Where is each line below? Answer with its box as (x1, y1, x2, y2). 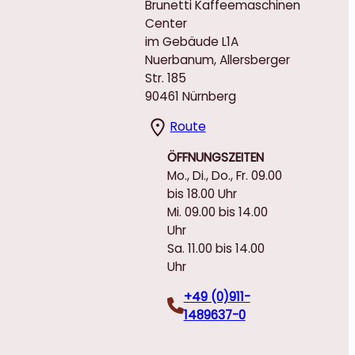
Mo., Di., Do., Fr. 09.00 (166, 166, 282, 184)
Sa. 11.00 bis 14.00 (166, 239, 265, 257)
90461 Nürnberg (144, 87, 236, 105)
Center (144, 14, 187, 32)
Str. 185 (144, 69, 186, 86)
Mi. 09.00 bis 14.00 (166, 203, 268, 220)
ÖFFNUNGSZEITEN (166, 148, 274, 166)
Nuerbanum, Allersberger (144, 51, 290, 68)
